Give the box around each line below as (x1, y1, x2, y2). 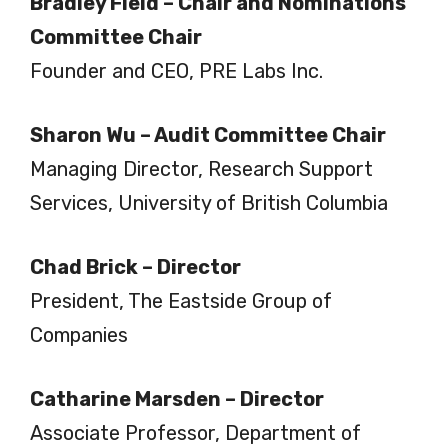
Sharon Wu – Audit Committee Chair (30, 122, 386, 147)
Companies (30, 322, 128, 347)
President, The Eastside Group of (30, 288, 332, 313)
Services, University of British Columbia (30, 190, 388, 215)
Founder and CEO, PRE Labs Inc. (30, 58, 323, 83)
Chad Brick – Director (30, 254, 241, 279)
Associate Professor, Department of (30, 420, 361, 445)
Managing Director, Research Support (30, 156, 373, 181)
